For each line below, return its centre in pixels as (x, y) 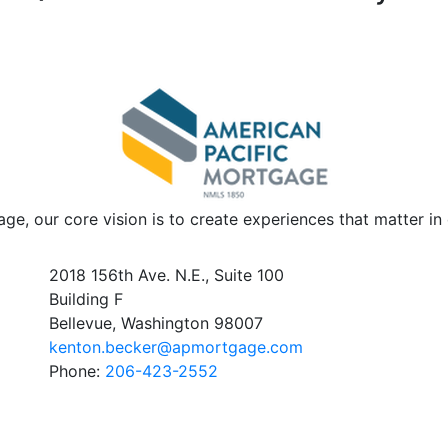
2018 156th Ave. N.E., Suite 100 (166, 275)
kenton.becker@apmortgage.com (176, 347)
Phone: (77, 371)
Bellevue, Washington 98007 (156, 323)
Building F (86, 299)
